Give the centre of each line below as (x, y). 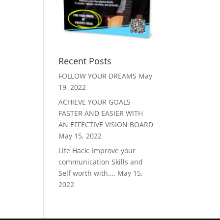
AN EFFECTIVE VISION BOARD (106, 125)
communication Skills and (101, 162)
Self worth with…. (87, 173)
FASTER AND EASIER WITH (101, 113)
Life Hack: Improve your (97, 151)
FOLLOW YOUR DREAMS (98, 76)
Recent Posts (85, 61)
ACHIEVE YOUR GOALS (95, 102)
